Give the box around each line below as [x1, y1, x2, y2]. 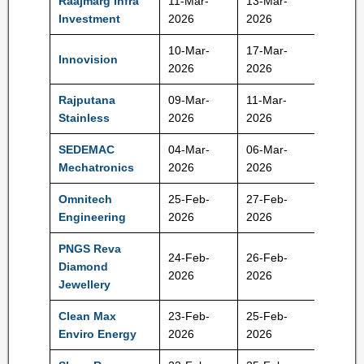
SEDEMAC [58, 143, 115, 156]
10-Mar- [168, 44, 210, 57]
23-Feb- [168, 310, 210, 323]
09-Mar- [168, 93, 210, 106]
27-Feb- [246, 193, 288, 206]
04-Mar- [168, 143, 210, 156]
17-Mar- [246, 44, 288, 57]
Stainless [58, 111, 110, 124]
